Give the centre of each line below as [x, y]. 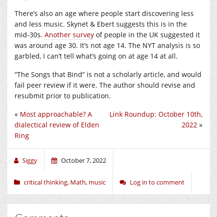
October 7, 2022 [84, 160]
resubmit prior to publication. [63, 95]
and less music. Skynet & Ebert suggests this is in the [101, 24]
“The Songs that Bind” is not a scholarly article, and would [108, 74]
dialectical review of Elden [57, 124]
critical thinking [46, 182]
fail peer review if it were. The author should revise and [105, 85]
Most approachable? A [56, 114]
